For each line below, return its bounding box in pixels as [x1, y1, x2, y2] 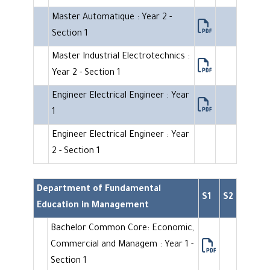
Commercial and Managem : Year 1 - [51, 240, 193, 251]
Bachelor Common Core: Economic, [51, 224, 194, 234]
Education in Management [37, 201, 149, 212]
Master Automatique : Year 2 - [52, 13, 172, 24]
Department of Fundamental [37, 185, 161, 195]
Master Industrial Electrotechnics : [52, 52, 190, 63]
